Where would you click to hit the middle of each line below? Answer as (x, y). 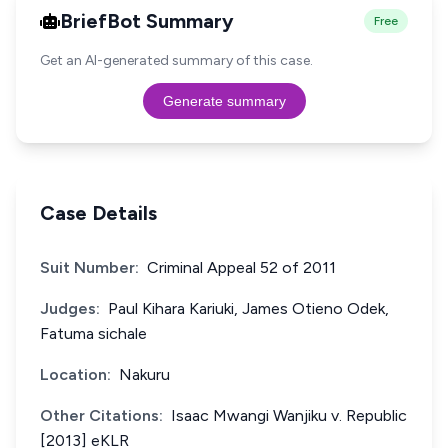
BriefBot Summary (147, 21)
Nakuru (144, 374)
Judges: (70, 308)
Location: (75, 374)
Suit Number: (89, 267)
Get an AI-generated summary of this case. (176, 60)
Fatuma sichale (93, 333)
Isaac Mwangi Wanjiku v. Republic (289, 415)
